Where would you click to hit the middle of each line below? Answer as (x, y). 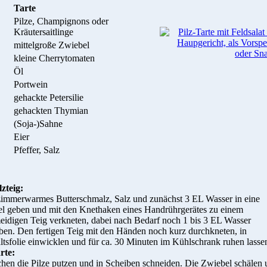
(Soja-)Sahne (38, 124)
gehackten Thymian (51, 111)
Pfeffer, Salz (37, 150)
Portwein (31, 85)
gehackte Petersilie (49, 98)
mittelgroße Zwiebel (52, 45)
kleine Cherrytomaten (54, 58)
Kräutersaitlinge (46, 32)
